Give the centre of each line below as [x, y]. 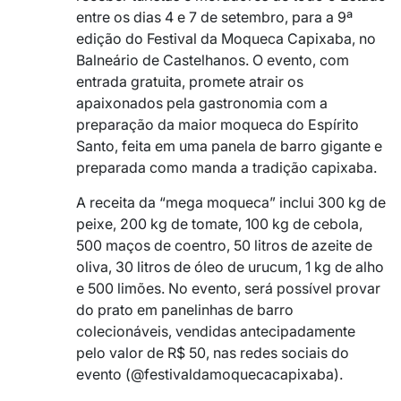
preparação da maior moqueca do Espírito [218, 124]
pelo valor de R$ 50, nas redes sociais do [213, 352]
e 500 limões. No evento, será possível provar [228, 288]
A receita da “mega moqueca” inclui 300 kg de [231, 202]
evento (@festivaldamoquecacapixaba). [209, 374]
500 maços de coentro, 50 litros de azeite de [224, 245]
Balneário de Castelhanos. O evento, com [213, 60]
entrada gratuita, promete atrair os [190, 81]
